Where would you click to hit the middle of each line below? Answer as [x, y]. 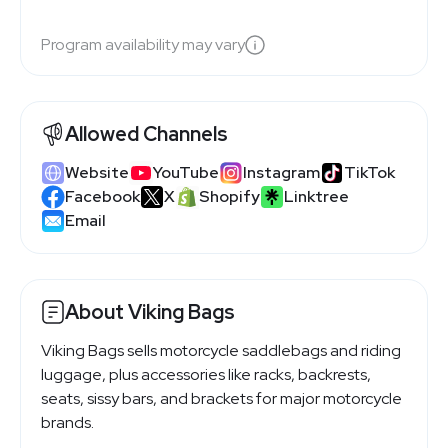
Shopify [229, 197]
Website [97, 173]
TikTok [369, 173]
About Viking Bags [150, 311]
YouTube [186, 173]
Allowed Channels [146, 133]
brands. [67, 422]
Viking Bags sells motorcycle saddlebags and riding [221, 350]
